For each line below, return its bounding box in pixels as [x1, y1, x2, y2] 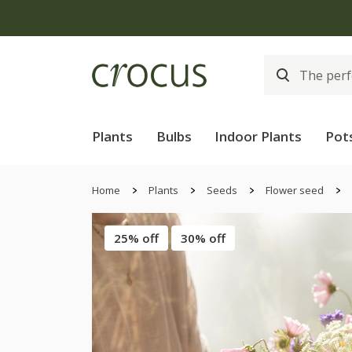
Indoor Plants [214, 127, 302, 145]
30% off [181, 230, 225, 246]
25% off [114, 230, 159, 246]
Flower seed [266, 183, 324, 197]
